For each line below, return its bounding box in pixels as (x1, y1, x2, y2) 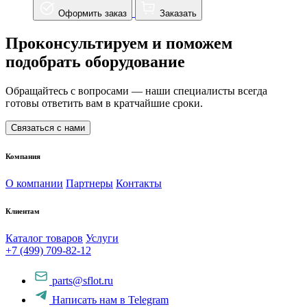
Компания (5, 151, 40, 160)
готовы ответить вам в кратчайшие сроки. (5, 97, 203, 109)
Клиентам (5, 206, 40, 215)
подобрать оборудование (5, 53, 185, 71)
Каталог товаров (5, 232, 83, 244)
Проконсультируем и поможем (5, 34, 232, 52)
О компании (5, 177, 63, 189)
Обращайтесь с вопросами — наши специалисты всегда (5, 84, 267, 97)
